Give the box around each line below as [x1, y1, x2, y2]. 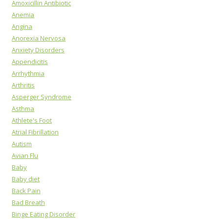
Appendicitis [12, 57, 48, 66]
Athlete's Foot [12, 116, 52, 125]
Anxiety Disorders [12, 45, 65, 54]
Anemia [12, 10, 34, 19]
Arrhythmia [12, 69, 44, 78]
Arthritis [12, 81, 35, 89]
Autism [12, 139, 32, 148]
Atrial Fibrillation [12, 128, 59, 136]
